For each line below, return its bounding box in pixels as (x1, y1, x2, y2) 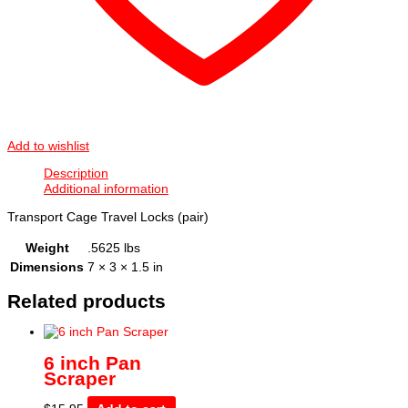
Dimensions (10, 260, 84, 274)
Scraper (44, 367, 116, 389)
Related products (7, 290, 166, 311)
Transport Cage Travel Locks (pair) (7, 210, 209, 225)
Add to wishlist (7, 138, 89, 153)
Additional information (44, 182, 168, 197)
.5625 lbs (87, 240, 140, 255)
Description (44, 167, 108, 181)
